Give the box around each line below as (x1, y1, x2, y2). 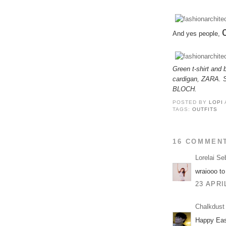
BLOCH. (173, 85, 197, 93)
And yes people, (173, 29, 222, 37)
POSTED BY (173, 99, 209, 105)
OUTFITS (192, 106, 218, 112)
